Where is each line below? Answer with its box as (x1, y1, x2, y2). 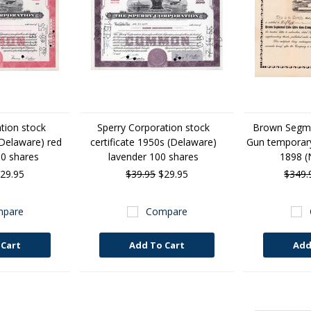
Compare (145, 205, 187, 218)
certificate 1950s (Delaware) (90, 135, 217, 149)
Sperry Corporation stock (97, 121, 210, 134)
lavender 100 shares (108, 150, 199, 163)
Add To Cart (129, 239, 185, 251)
